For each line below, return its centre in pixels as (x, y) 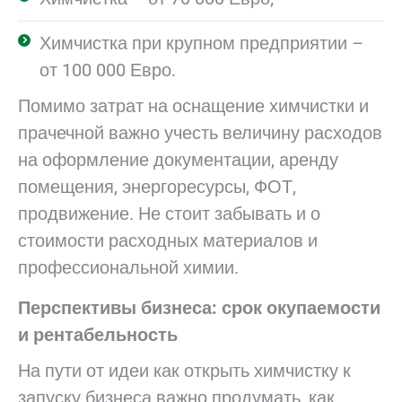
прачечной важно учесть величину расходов (200, 133)
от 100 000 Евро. (108, 70)
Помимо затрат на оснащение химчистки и (193, 106)
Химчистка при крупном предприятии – (201, 43)
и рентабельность (98, 335)
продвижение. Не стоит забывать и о (169, 214)
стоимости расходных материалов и (168, 240)
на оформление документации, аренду (178, 160)
